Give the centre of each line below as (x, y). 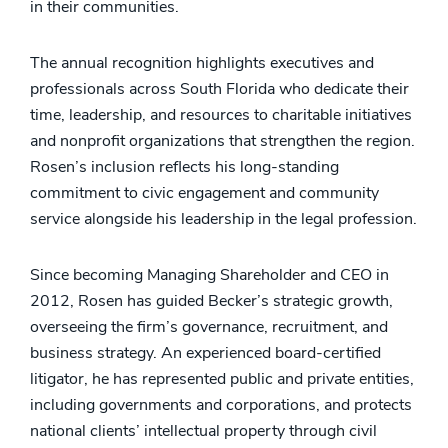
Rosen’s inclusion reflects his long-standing (184, 167)
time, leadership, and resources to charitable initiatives (221, 115)
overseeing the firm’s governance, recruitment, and (209, 327)
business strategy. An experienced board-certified (205, 353)
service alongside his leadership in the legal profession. (223, 219)
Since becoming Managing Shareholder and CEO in (209, 275)
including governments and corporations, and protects (221, 405)
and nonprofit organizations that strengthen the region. (222, 141)
